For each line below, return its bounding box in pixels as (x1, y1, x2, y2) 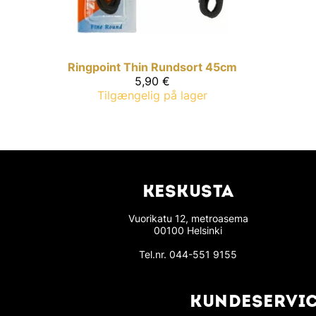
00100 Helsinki (154, 224, 223, 237)
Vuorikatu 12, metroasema (128, 212, 248, 225)
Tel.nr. (139, 248, 170, 261)
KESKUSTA (142, 184, 234, 202)
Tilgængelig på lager (97, 88, 207, 103)
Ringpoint (68, 60, 121, 75)
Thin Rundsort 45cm (123, 60, 237, 75)
